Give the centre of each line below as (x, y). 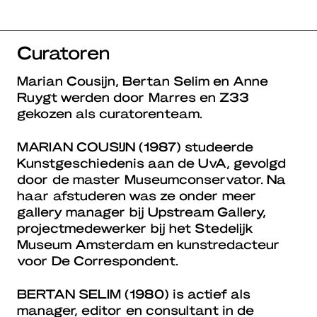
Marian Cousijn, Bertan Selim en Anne (143, 81)
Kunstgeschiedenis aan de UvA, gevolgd (151, 163)
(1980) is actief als (186, 294)
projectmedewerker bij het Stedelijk (135, 228)
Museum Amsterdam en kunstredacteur (149, 244)
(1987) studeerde (194, 146)
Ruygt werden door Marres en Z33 (133, 97)
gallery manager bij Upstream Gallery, (142, 212)
